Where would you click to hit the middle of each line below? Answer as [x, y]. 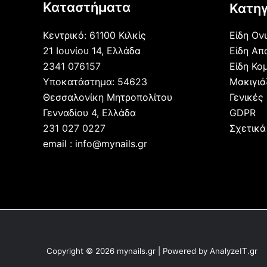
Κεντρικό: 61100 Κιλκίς [94, 35]
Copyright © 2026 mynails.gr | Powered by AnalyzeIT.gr [152, 251]
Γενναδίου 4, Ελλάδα [89, 113]
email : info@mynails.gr [95, 144]
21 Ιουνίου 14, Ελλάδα [92, 51]
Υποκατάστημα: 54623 [95, 82]
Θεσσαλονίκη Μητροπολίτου [108, 97]
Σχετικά [247, 128]
